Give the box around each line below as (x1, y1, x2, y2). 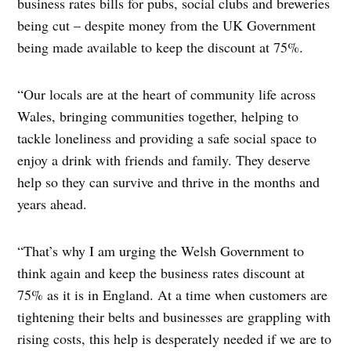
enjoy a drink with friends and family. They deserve (17, 150, 311, 169)
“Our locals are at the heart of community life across (17, 84, 317, 103)
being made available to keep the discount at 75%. (17, 37, 304, 56)
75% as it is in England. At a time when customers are (17, 284, 328, 304)
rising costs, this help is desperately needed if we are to (17, 328, 332, 348)
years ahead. (17, 194, 88, 213)
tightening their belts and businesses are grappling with (17, 306, 331, 326)
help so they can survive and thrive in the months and (17, 172, 320, 191)
